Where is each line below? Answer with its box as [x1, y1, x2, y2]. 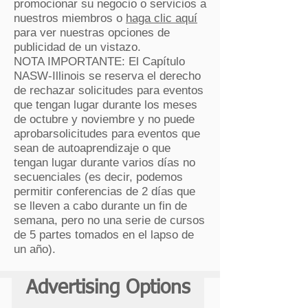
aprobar [14, 127, 53, 140]
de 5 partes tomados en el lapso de [14, 228, 194, 241]
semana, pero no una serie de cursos [14, 214, 205, 227]
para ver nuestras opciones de [14, 26, 170, 39]
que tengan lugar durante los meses [14, 98, 197, 111]
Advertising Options [25, 278, 190, 298]
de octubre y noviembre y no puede [14, 113, 195, 126]
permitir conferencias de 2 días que [14, 185, 195, 198]
